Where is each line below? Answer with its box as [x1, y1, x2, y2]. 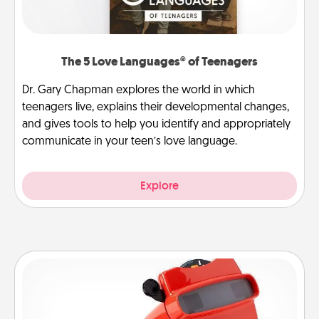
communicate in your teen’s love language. [22, 135, 237, 147]
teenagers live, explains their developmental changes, [22, 101, 289, 113]
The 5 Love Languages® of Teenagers [61, 53, 258, 70]
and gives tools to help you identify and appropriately [22, 118, 291, 130]
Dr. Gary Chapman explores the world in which [22, 84, 255, 96]
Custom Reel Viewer [105, 270, 214, 287]
